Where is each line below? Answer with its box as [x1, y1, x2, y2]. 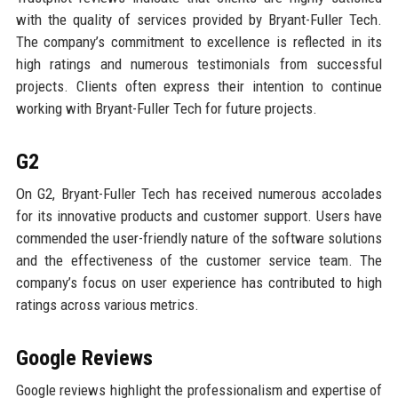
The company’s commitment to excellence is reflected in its [15, 32, 383, 51]
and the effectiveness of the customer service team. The [15, 251, 383, 269]
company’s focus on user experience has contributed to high [15, 273, 383, 291]
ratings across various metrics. [15, 295, 199, 314]
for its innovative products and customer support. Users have [15, 206, 383, 225]
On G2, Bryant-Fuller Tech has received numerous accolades [15, 184, 383, 203]
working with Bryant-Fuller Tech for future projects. [15, 99, 317, 117]
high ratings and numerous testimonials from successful [15, 54, 383, 73]
